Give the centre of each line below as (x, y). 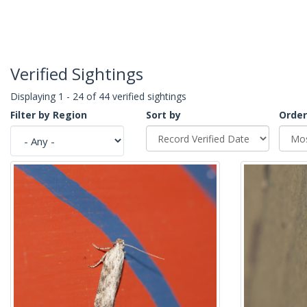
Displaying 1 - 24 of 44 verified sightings (98, 97)
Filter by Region (49, 115)
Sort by (163, 115)
